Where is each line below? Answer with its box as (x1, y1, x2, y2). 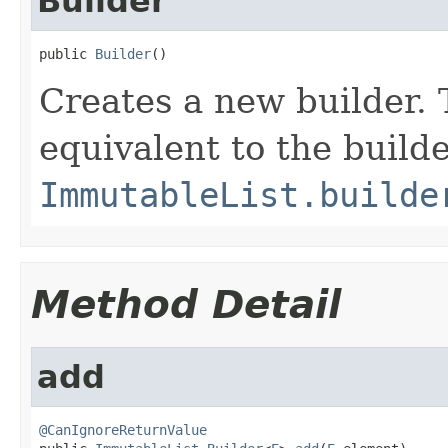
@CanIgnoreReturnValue (39, 421, 207, 438)
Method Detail (31, 281, 341, 327)
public (39, 45, 95, 62)
